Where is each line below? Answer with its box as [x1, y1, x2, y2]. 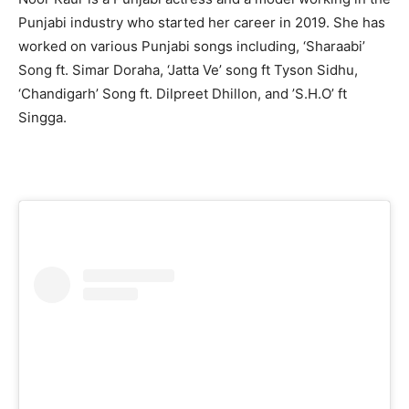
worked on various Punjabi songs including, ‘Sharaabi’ [18, 37, 365, 55]
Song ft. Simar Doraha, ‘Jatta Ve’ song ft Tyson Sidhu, [18, 60, 358, 79]
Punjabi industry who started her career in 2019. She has [18, 13, 385, 31]
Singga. [18, 108, 67, 126]
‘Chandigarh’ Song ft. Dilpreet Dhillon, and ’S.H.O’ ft [18, 84, 347, 102]
